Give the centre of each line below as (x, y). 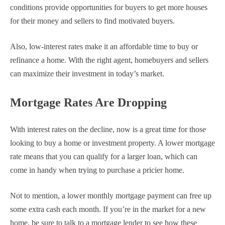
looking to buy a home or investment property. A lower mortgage (113, 143)
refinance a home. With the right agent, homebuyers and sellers (109, 60)
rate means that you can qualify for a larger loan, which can (104, 157)
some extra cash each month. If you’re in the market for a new (108, 209)
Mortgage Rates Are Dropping (88, 103)
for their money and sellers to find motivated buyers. (92, 21)
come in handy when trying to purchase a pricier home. (97, 170)
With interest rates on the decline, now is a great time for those (108, 130)
